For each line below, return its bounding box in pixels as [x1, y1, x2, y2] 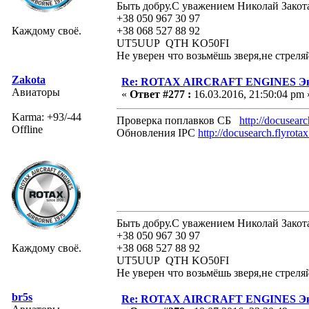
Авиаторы [12, 86, 60, 98]
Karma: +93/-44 [12, 110, 81, 123]
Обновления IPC [117, 126, 198, 139]
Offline [12, 123, 43, 135]
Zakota [12, 73, 46, 86]
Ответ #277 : [130, 88, 191, 100]
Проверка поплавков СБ [117, 114, 239, 126]
